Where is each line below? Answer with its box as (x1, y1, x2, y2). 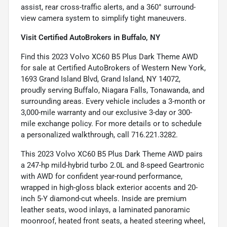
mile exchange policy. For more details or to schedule (21, 119, 202, 128)
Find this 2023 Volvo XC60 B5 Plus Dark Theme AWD (21, 52, 198, 61)
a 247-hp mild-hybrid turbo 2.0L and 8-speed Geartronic (21, 160, 204, 170)
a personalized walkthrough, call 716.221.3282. (21, 130, 178, 139)
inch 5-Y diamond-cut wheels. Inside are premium (21, 194, 186, 203)
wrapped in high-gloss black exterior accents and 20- (21, 182, 198, 192)
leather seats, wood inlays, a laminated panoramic (21, 205, 190, 214)
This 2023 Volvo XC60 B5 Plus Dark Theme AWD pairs (21, 149, 203, 159)
